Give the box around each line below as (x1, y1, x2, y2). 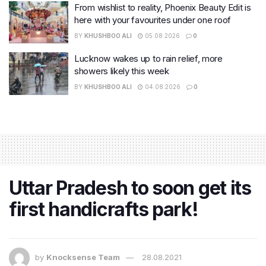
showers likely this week (74, 65, 169, 77)
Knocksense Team (46, 252, 120, 262)
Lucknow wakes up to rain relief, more (74, 53, 223, 65)
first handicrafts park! (9, 197, 198, 221)
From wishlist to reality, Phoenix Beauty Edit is (74, 1, 251, 13)
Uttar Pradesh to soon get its (9, 176, 251, 199)
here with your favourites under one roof (74, 14, 231, 26)
